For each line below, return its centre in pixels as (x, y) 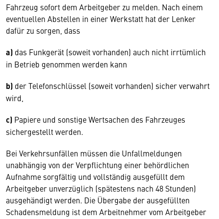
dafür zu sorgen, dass (44, 30)
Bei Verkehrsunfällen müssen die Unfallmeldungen (94, 153)
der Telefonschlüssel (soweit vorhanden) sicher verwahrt (112, 86)
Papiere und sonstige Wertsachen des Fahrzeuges (99, 119)
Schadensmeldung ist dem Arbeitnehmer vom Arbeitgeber (106, 212)
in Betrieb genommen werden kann (66, 64)
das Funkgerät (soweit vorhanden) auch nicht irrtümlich (109, 52)
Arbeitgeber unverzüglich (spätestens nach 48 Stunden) (101, 188)
